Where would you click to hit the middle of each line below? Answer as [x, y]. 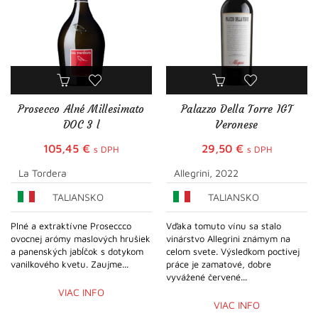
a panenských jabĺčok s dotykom [77, 251]
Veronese [237, 124]
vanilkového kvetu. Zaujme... [70, 264]
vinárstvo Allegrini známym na [228, 238]
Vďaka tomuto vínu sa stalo [224, 225]
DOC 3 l [81, 124]
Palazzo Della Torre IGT [237, 109]
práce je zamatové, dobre [219, 264]
